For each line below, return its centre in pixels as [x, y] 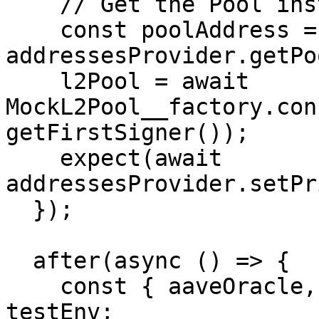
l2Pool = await [33, 81]
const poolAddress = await [33, 30]
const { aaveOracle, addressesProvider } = [33, 286]
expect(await [33, 158]
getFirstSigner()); [127, 132]
